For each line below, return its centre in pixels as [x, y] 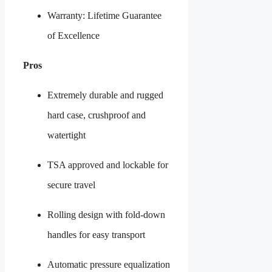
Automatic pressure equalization [109, 264]
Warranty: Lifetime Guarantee [104, 15]
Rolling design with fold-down [106, 214]
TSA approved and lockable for [108, 165]
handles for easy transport [96, 234]
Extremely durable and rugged [105, 95]
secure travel [71, 185]
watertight [66, 135]
